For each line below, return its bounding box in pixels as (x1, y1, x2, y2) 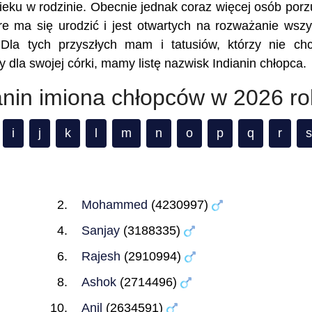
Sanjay (81, 224, 120, 237)
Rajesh (81, 249, 120, 263)
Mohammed (81, 198, 148, 212)
